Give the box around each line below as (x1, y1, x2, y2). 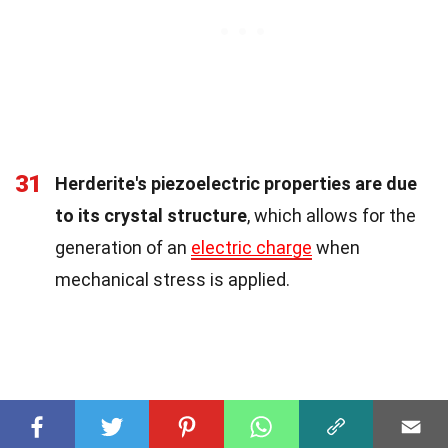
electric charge (191, 236, 312, 258)
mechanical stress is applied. (55, 268, 290, 290)
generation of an (55, 236, 191, 258)
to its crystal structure (55, 204, 247, 226)
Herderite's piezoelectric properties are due (55, 172, 417, 194)
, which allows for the (247, 204, 416, 226)
